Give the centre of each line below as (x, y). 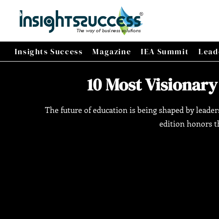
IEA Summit (165, 52)
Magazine (112, 52)
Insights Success (49, 52)
